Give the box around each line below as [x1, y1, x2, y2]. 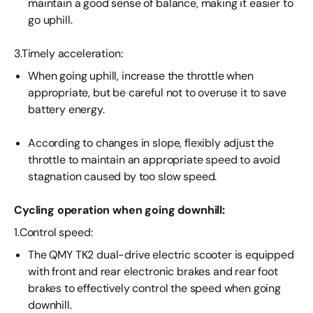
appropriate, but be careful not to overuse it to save [28, 85, 286, 100]
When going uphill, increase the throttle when [28, 68, 254, 83]
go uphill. [28, 13, 73, 27]
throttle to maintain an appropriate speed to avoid [28, 152, 280, 167]
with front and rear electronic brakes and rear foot [28, 264, 278, 279]
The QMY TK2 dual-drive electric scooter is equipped [28, 247, 294, 262]
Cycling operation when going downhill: [14, 203, 225, 217]
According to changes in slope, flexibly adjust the [28, 136, 274, 150]
